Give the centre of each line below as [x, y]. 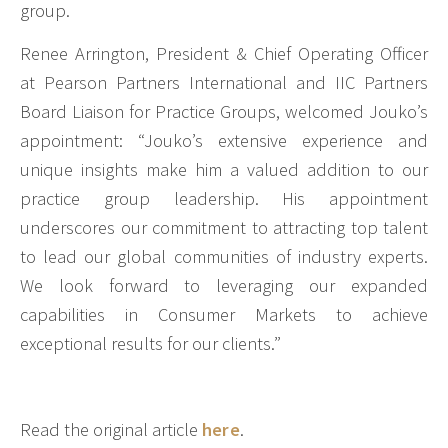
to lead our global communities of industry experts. [224, 257]
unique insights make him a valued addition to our [224, 170]
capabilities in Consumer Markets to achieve [224, 315]
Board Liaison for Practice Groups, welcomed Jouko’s [224, 112]
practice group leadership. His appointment [224, 199]
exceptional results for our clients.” [150, 344]
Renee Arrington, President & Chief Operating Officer [224, 54]
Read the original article [111, 429]
